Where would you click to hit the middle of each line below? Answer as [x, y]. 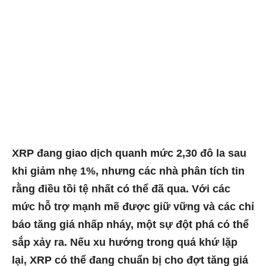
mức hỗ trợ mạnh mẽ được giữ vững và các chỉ [133, 206]
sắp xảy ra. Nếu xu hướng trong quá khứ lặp [125, 242]
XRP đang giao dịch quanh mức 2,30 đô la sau [129, 153]
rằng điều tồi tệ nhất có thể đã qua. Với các [121, 189]
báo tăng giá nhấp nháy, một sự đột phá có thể [130, 224]
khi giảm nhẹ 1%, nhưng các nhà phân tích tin [128, 171]
